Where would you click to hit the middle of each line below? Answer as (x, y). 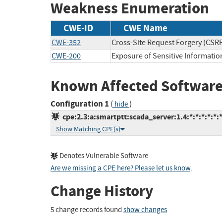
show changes (145, 210)
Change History (102, 191)
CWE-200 (66, 56)
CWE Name (145, 28)
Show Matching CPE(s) (88, 129)
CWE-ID (78, 28)
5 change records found (87, 210)
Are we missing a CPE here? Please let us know (120, 168)
